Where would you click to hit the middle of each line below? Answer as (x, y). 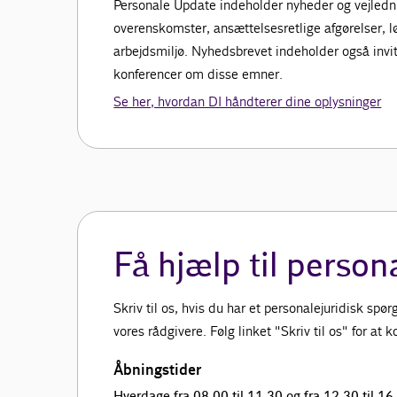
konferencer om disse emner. (198, 74)
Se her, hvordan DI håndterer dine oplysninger (248, 102)
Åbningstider (158, 370)
